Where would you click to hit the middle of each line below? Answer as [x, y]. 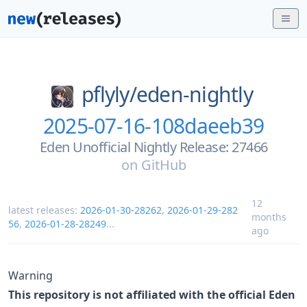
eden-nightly [194, 94]
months [269, 217]
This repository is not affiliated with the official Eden [152, 294]
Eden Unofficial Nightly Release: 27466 [153, 147]
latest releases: [44, 210]
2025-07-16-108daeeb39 [153, 125]
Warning [30, 275]
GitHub [163, 164]
